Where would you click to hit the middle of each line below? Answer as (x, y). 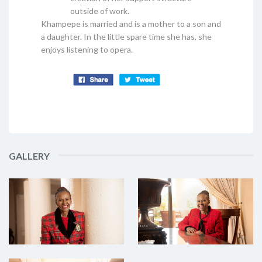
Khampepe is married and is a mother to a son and (131, 24)
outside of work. (101, 11)
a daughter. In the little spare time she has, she (126, 37)
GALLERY (29, 156)
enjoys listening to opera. (87, 50)
